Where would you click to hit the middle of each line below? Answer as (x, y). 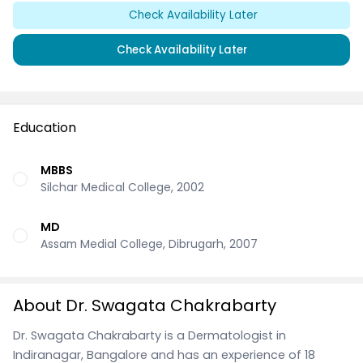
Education (45, 128)
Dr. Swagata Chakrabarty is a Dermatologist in (149, 335)
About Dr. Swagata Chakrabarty (145, 305)
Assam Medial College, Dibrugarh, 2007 (149, 243)
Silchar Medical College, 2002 (122, 187)
